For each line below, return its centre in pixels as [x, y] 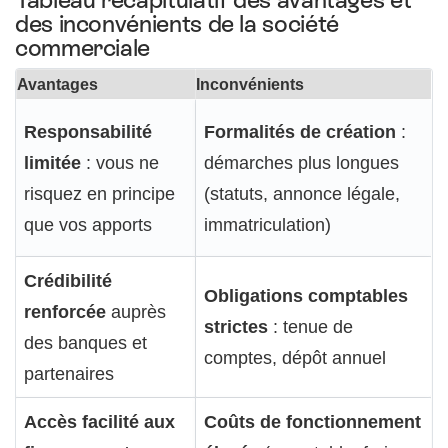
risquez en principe [99, 194]
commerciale [83, 48]
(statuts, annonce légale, [302, 194]
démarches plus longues [301, 163]
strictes [236, 327]
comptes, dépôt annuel [295, 358]
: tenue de [310, 327]
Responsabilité [88, 132]
